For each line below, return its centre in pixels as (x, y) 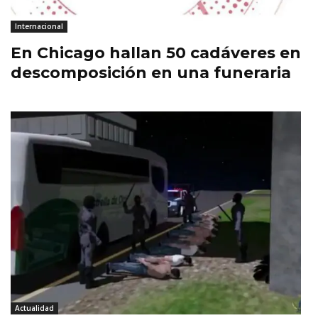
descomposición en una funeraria (151, 72)
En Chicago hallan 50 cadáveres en (156, 53)
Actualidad (34, 308)
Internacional (39, 26)
